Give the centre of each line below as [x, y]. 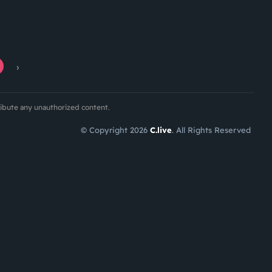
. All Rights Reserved [211, 130]
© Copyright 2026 [115, 130]
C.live [161, 130]
